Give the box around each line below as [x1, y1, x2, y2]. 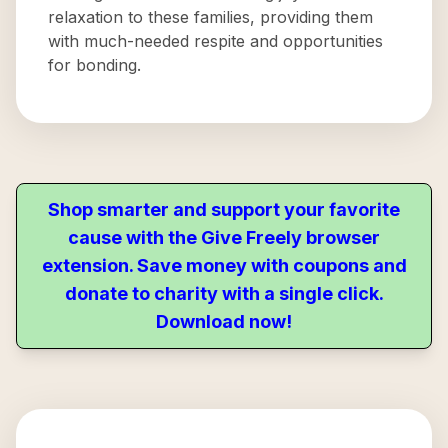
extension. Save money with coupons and [41, 255, 407, 276]
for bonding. [48, 55, 141, 75]
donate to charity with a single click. [64, 283, 384, 304]
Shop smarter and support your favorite [48, 199, 400, 220]
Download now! [156, 311, 292, 332]
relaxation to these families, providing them [48, 7, 373, 27]
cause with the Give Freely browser [68, 227, 380, 248]
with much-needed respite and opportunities [48, 31, 383, 51]
